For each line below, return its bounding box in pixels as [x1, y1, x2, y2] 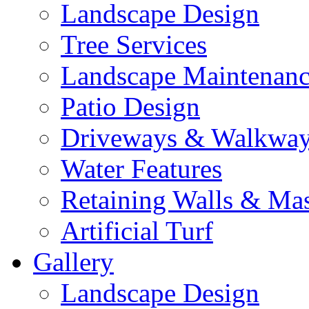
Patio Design [61, 92, 200, 121]
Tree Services [61, 30, 207, 59]
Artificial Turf [61, 216, 213, 246]
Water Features [61, 154, 222, 183]
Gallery [33, 247, 114, 277]
